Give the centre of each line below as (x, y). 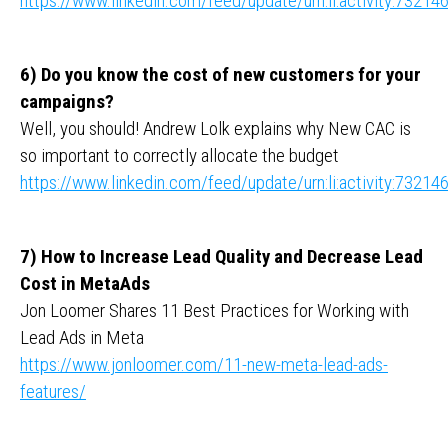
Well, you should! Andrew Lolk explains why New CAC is (215, 128)
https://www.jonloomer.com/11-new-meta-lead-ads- (204, 364)
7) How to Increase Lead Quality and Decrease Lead (221, 256)
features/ (53, 391)
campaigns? (67, 101)
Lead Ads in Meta (82, 337)
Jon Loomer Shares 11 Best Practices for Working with (214, 310)
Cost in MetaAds (85, 283)
